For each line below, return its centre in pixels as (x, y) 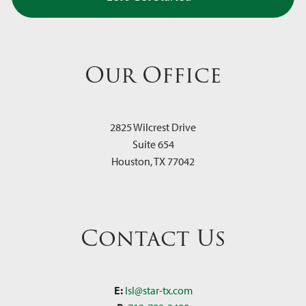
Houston (131, 161)
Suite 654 (153, 144)
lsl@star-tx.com (158, 290)
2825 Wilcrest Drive (153, 127)
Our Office (153, 74)
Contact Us (153, 238)
